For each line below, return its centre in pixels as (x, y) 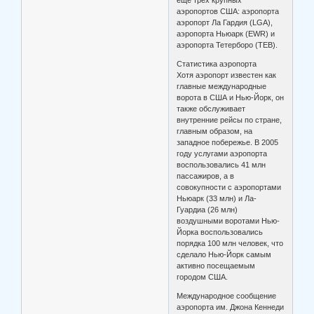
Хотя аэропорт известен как (227, 75)
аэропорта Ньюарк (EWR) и (226, 34)
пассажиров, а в (206, 176)
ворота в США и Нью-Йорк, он (231, 98)
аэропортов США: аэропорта (228, 12)
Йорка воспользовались (220, 232)
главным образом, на (215, 131)
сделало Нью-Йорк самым (224, 255)
